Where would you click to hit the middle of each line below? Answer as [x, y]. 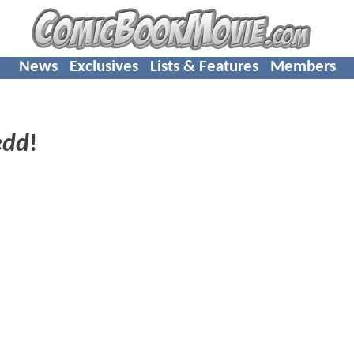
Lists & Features [204, 66]
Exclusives [104, 66]
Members [303, 66]
